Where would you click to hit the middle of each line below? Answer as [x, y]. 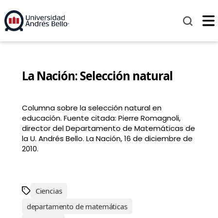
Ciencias [49, 191]
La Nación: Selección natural [97, 76]
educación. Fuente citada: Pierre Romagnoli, [101, 118]
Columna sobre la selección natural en [91, 108]
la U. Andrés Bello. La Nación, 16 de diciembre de [107, 139]
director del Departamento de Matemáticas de [108, 128]
